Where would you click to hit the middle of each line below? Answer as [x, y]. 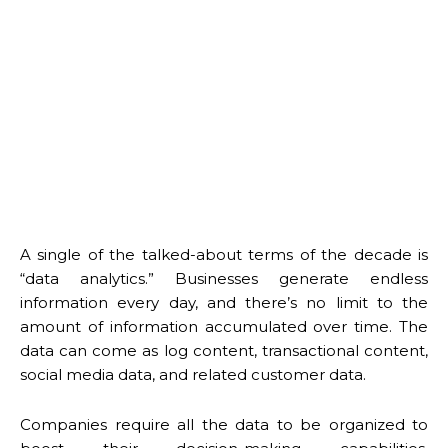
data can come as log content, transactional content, [224, 350]
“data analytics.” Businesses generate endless [224, 278]
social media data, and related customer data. [193, 374]
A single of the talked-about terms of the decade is [224, 254]
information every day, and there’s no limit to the [224, 302]
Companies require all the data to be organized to [224, 424]
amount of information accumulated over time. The [224, 326]
